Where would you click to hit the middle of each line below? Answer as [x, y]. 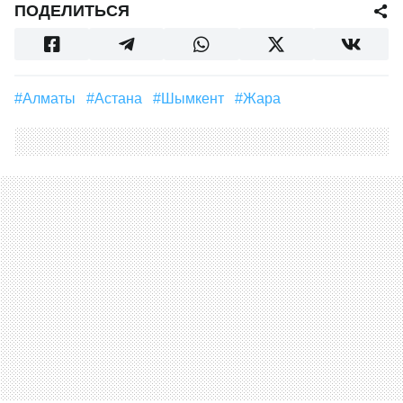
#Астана [123, 99]
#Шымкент [199, 99]
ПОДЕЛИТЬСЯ [72, 11]
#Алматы [54, 99]
